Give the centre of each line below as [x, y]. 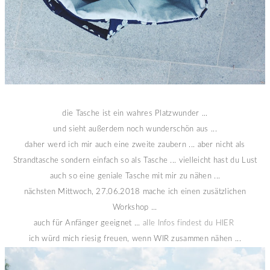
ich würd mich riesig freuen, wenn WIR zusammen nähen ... [135, 239]
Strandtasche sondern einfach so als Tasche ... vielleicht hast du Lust [135, 160]
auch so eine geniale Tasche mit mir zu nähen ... [135, 176]
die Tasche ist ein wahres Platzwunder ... [135, 113]
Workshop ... [135, 207]
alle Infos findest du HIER [190, 223]
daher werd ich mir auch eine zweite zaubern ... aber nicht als [135, 145]
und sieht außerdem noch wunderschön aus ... [135, 129]
